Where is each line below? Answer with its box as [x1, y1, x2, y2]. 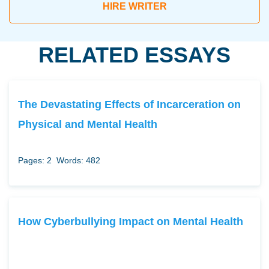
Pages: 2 [18, 156, 52, 166]
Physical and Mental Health [18, 118, 157, 131]
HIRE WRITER [102, 1, 167, 12]
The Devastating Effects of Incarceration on [18, 98, 241, 111]
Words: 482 [56, 156, 100, 166]
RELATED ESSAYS [38, 43, 231, 68]
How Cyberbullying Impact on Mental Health [18, 215, 243, 228]
